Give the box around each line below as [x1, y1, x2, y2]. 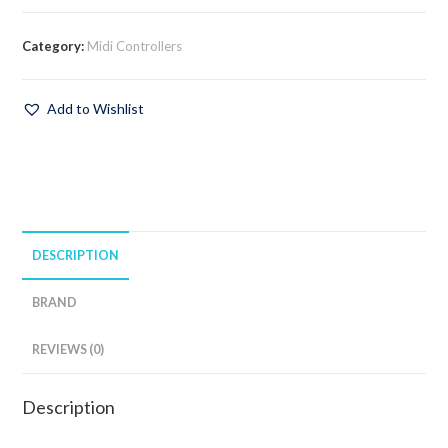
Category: [22, 38, 88, 55]
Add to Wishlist [47, 100, 145, 118]
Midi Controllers [87, 38, 183, 55]
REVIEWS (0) [32, 342, 105, 358]
